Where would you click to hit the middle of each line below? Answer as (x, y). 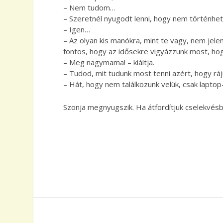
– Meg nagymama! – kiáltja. (109, 62)
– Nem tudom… (90, 7)
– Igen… (77, 29)
